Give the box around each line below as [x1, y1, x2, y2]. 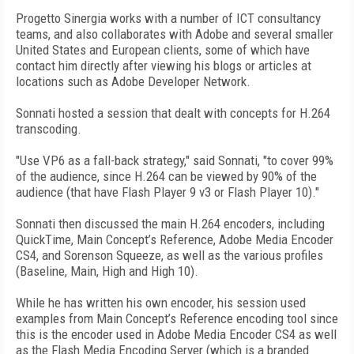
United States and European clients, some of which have [16, 42, 310, 58]
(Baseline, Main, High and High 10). [16, 263, 198, 279]
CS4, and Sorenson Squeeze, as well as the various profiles [16, 247, 323, 263]
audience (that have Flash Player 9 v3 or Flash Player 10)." [16, 184, 319, 200]
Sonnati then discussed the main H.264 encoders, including [16, 216, 325, 232]
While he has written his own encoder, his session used [16, 295, 306, 311]
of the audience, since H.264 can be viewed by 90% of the [16, 168, 317, 184]
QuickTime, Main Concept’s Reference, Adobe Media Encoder [16, 232, 333, 247]
